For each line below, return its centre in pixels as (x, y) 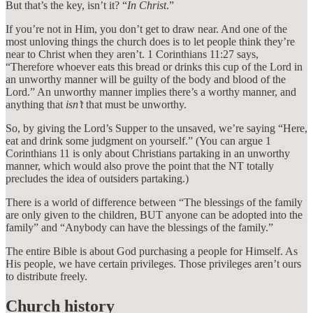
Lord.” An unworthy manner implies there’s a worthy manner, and (151, 92)
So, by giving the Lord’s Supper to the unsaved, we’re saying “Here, (156, 128)
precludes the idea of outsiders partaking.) (97, 178)
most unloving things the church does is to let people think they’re (150, 41)
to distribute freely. (46, 276)
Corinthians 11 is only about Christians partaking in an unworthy (148, 153)
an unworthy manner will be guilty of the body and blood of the (146, 79)
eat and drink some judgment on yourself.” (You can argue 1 (138, 140)
